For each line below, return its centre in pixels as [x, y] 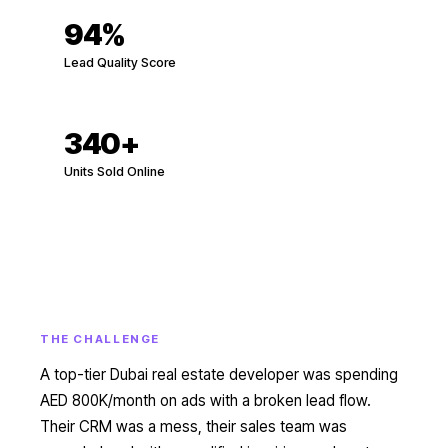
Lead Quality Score [120, 62]
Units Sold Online [114, 171]
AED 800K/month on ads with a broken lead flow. [205, 400]
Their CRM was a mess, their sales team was [193, 426]
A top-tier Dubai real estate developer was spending [219, 374]
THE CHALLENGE [100, 339]
